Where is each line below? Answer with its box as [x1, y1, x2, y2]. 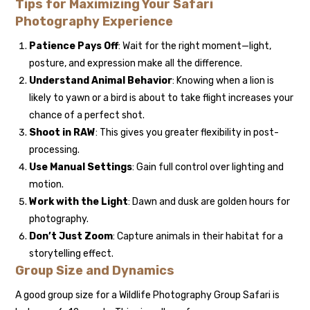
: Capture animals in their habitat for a [113, 230, 284, 243]
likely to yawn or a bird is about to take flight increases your [29, 92, 294, 104]
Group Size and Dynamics [15, 263, 175, 279]
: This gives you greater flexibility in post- [95, 127, 280, 139]
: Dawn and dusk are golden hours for [128, 196, 291, 208]
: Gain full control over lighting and [132, 161, 284, 174]
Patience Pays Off [29, 40, 119, 53]
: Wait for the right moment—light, [118, 40, 272, 53]
